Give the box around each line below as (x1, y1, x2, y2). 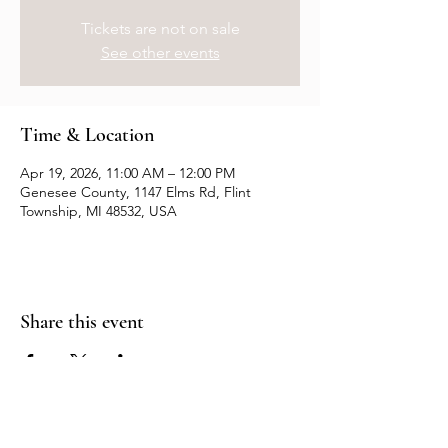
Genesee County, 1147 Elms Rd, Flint (20, 183, 251, 201)
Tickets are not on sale (80, 19, 240, 38)
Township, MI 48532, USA (20, 202, 177, 220)
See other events (100, 43, 220, 62)
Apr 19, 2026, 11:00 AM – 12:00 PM (20, 164, 235, 182)
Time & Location (20, 123, 154, 147)
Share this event (20, 310, 144, 334)
